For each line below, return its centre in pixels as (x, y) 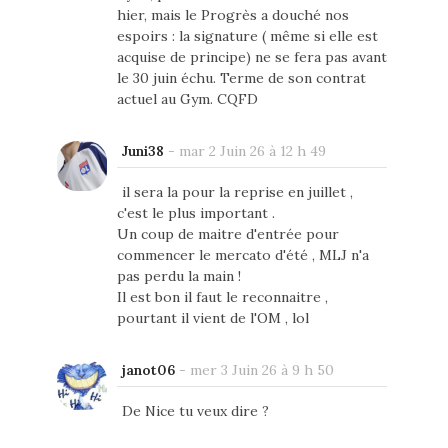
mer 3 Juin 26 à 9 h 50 (261, 370)
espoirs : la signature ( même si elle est (247, 36)
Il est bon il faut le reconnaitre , (222, 297)
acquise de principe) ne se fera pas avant (251, 57)
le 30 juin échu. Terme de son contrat (241, 78)
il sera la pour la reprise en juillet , (237, 192)
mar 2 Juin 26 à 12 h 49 (252, 151)
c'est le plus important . (195, 213)
